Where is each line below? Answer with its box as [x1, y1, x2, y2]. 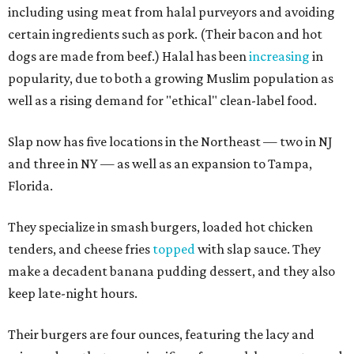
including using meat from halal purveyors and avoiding [8, 3, 335, 20]
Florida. [8, 177, 53, 194]
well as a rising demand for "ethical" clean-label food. [8, 92, 317, 108]
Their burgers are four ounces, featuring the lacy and [8, 326, 314, 342]
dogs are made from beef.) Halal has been [8, 47, 249, 64]
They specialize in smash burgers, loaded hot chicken [8, 218, 313, 235]
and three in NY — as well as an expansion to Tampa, [8, 155, 312, 171]
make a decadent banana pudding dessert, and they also [8, 262, 335, 279]
